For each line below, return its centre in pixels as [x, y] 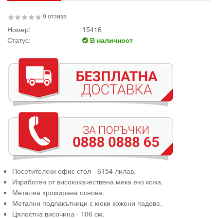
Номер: [19, 29]
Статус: [19, 40]
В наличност [110, 40]
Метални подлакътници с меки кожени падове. [87, 203]
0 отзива [55, 16]
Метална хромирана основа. [58, 192]
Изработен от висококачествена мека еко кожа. [88, 182]
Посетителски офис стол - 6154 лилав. [74, 171]
